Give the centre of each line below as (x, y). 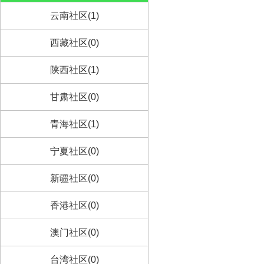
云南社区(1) (74, 16)
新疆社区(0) (74, 178)
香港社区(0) (74, 205)
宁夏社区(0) (74, 151)
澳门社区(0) (74, 232)
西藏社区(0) (74, 43)
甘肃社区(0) (74, 97)
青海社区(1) (74, 124)
